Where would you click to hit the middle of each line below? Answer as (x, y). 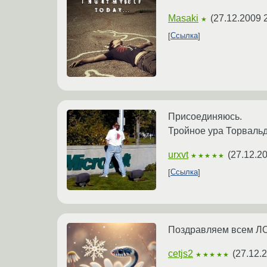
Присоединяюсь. (205, 116)
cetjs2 (181, 253)
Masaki (183, 18)
